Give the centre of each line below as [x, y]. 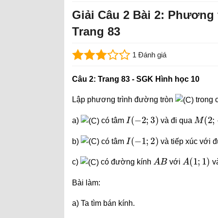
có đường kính [126, 162]
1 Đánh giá [149, 55]
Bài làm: [86, 183]
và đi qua [176, 120]
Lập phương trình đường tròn [124, 100]
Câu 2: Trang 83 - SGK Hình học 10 [136, 79]
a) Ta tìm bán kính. [103, 203]
